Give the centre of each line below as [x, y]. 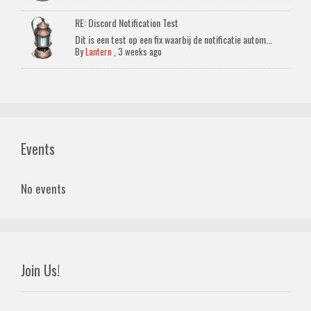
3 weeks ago [140, 52]
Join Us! [40, 270]
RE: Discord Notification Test [127, 23]
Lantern [99, 52]
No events [43, 189]
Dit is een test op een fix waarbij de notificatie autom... [174, 40]
